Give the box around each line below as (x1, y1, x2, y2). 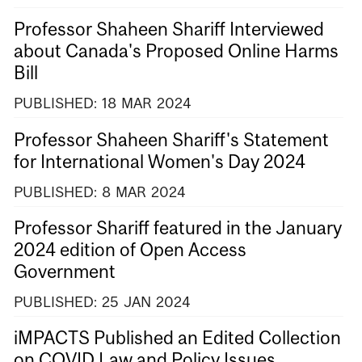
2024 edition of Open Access (14, 239, 246, 261)
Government (14, 261, 116, 283)
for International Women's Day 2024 (14, 150, 305, 172)
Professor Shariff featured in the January (14, 217, 342, 239)
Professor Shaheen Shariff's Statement (14, 128, 329, 150)
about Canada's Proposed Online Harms (14, 40, 339, 62)
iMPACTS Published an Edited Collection (14, 327, 341, 349)
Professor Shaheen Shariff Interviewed (14, 19, 324, 40)
